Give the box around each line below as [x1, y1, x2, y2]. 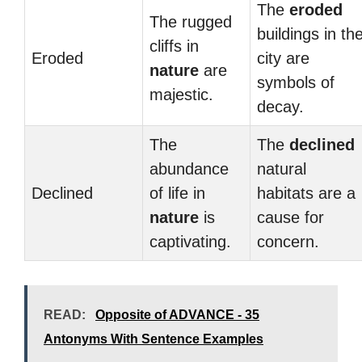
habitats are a [257, 184, 356, 202]
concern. [257, 233, 319, 250]
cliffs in [149, 37, 199, 55]
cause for [257, 208, 324, 226]
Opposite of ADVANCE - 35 [95, 308, 259, 322]
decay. [257, 98, 304, 116]
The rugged [149, 13, 232, 31]
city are [257, 49, 309, 67]
